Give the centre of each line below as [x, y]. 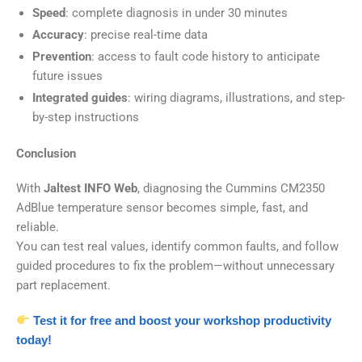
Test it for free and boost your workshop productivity [183, 320]
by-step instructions [86, 117]
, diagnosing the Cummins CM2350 [231, 189]
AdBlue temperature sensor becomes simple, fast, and [162, 208]
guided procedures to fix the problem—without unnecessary [175, 266]
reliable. [38, 227]
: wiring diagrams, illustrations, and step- [236, 97]
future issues [67, 76]
